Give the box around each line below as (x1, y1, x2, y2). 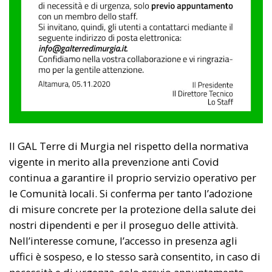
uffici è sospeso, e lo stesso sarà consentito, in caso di (9, 249, 260, 263)
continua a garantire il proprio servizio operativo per (9, 170, 256, 185)
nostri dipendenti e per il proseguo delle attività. (9, 217, 238, 232)
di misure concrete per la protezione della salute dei (9, 202, 256, 216)
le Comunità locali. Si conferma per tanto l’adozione (9, 186, 253, 200)
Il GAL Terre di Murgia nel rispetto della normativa (9, 138, 248, 153)
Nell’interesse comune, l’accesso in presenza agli (9, 233, 237, 248)
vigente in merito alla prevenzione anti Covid (9, 154, 219, 169)
